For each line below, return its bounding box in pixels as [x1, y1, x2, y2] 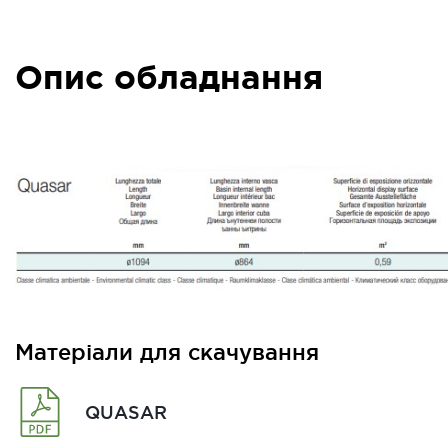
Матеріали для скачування [15, 340, 319, 365]
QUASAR [85, 401, 167, 422]
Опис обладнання [15, 58, 323, 96]
